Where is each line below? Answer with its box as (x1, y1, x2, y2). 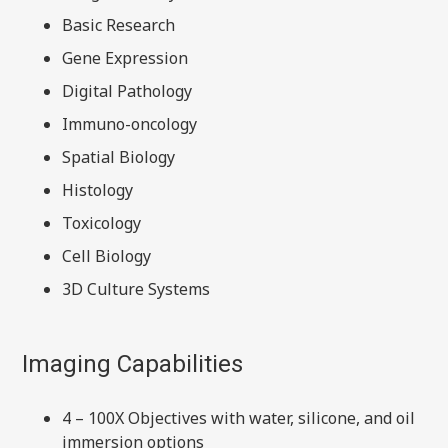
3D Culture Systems (62, 277, 211, 300)
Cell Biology (62, 244, 152, 267)
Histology (62, 178, 134, 201)
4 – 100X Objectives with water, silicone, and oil (62, 406, 416, 429)
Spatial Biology (62, 145, 176, 168)
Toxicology (62, 211, 142, 234)
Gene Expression (62, 46, 189, 69)
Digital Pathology (62, 79, 193, 102)
